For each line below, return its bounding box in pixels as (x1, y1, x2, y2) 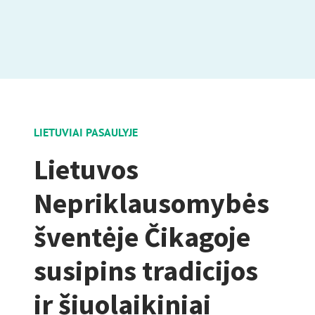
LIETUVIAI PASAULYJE (34, 125, 138, 139)
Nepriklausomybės (34, 186, 269, 221)
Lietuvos (34, 152, 139, 187)
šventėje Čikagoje (34, 219, 250, 255)
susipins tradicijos (34, 253, 258, 288)
